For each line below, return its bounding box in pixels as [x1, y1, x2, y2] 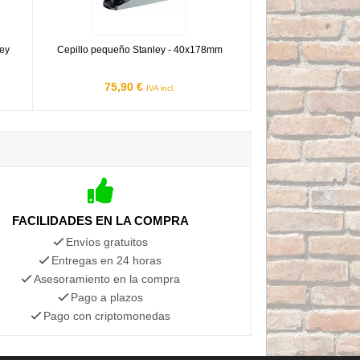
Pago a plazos [70, 290, 143, 304]
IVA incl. [145, 83, 175, 92]
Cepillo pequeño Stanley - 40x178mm [56, 43, 223, 55]
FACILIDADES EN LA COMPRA [11, 213, 189, 227]
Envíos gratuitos [65, 235, 148, 248]
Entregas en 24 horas [51, 253, 162, 267]
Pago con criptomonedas [43, 309, 170, 322]
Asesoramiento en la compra [33, 272, 180, 285]
